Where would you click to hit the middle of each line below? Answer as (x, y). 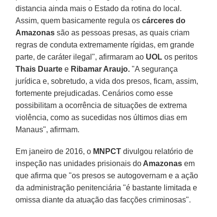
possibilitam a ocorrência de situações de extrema (101, 105)
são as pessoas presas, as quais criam (122, 32)
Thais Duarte (39, 69)
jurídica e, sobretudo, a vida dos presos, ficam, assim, (107, 81)
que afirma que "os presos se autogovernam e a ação (107, 175)
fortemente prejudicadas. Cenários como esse (94, 93)
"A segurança (154, 69)
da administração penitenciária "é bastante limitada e (107, 187)
